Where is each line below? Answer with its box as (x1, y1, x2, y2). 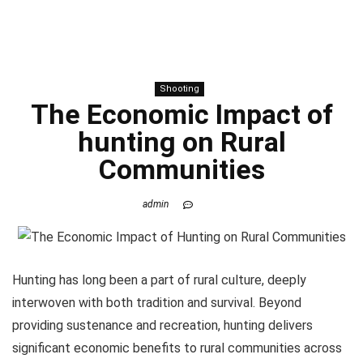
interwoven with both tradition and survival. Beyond (12, 294, 301, 310)
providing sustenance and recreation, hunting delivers (12, 317, 313, 333)
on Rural (175, 126, 286, 158)
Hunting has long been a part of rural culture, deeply (12, 271, 306, 288)
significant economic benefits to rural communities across (12, 340, 342, 356)
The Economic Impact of (30, 98, 333, 130)
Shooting (160, 83, 199, 94)
